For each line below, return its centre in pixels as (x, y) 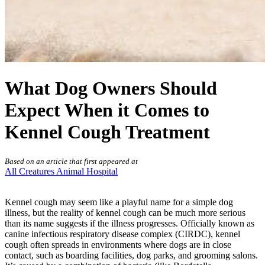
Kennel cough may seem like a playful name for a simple (112, 202)
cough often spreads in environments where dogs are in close (118, 245)
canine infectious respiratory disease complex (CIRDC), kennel (122, 234)
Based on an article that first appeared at (71, 161)
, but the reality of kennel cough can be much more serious (137, 213)
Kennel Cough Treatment (107, 132)
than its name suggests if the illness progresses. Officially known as (130, 224)
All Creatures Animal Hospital (61, 172)
